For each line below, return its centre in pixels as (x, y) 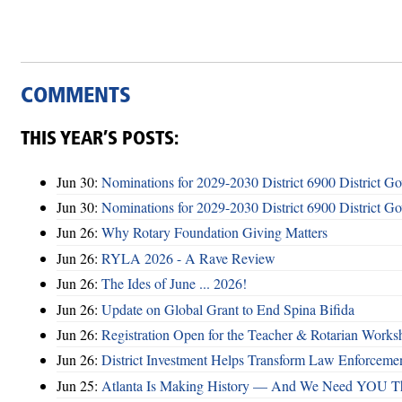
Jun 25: (79, 385)
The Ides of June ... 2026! (174, 284)
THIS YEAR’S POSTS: (100, 139)
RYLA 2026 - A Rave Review (188, 258)
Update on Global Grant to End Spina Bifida (228, 309)
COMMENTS (76, 96)
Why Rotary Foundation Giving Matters (214, 232)
